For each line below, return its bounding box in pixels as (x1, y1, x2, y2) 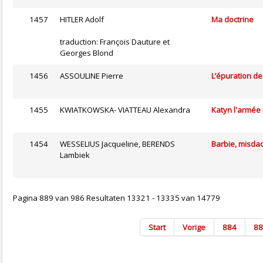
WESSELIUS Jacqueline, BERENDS (60, 139, 175, 150)
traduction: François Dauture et (60, 36, 170, 48)
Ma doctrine (211, 14, 254, 25)
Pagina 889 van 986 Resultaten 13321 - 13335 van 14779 (13, 193, 220, 204)
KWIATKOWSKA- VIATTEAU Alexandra (60, 104, 190, 116)
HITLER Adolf (60, 14, 104, 25)
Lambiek (60, 150, 90, 161)
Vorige (183, 222, 205, 233)
